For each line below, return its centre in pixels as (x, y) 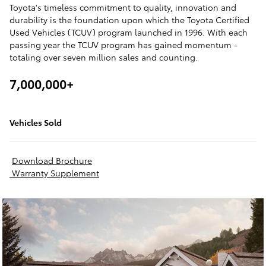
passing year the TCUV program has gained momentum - (123, 45)
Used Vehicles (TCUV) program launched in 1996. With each (129, 32)
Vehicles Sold (36, 122)
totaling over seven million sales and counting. (104, 57)
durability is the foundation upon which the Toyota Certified (129, 20)
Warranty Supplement (54, 172)
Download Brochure (52, 160)
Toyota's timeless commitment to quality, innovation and (123, 7)
